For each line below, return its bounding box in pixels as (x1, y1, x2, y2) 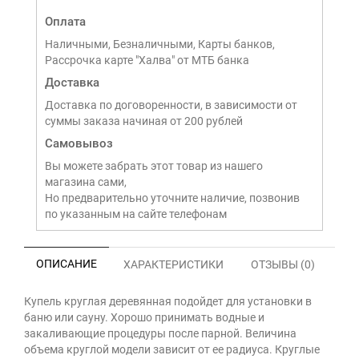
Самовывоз (45, 136, 113, 151)
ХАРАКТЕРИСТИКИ (123, 258, 224, 271)
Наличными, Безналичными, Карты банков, (45, 38, 275, 50)
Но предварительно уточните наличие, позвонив (45, 192, 300, 204)
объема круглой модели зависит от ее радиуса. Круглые (24, 343, 320, 356)
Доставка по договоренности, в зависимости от (45, 99, 297, 111)
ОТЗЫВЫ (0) (251, 258, 315, 271)
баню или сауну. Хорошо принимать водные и (24, 311, 264, 324)
